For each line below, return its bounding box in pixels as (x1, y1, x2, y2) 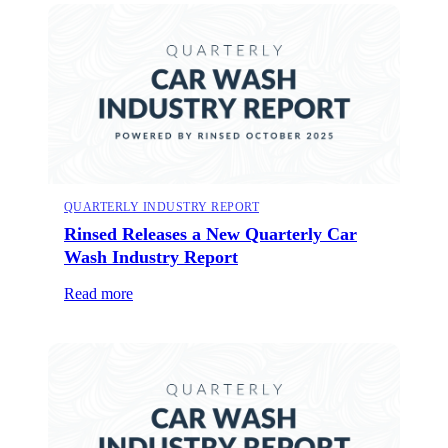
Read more (64, 284, 133, 302)
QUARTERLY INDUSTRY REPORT (64, 199, 259, 214)
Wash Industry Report (64, 246, 238, 267)
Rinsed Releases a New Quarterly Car (64, 223, 357, 244)
